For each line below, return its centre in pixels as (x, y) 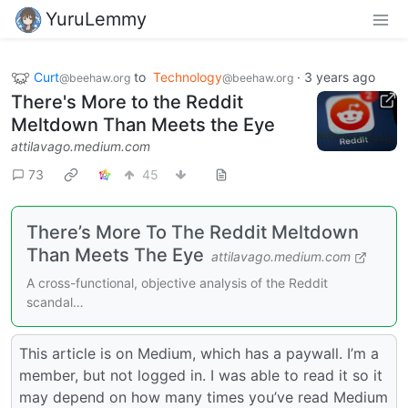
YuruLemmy (96, 19)
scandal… (55, 302)
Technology (188, 76)
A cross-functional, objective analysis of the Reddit (177, 283)
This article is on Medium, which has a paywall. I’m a (199, 354)
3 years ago (340, 76)
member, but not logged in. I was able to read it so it (201, 376)
